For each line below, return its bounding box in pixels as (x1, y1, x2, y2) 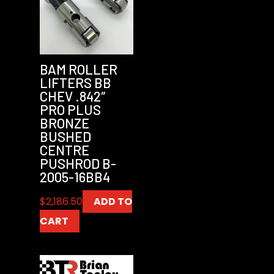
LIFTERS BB (39, 75, 111, 91)
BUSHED (39, 128, 91, 144)
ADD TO (93, 194, 132, 209)
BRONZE (39, 115, 89, 131)
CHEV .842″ (39, 88, 106, 104)
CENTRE (39, 142, 89, 158)
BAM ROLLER (39, 61, 117, 77)
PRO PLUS (39, 102, 101, 117)
